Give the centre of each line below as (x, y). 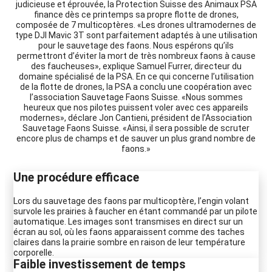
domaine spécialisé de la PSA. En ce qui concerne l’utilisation (136, 76)
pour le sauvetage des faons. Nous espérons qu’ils (136, 45)
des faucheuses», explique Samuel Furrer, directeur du (136, 66)
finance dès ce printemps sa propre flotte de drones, (136, 14)
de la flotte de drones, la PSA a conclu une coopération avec (136, 87)
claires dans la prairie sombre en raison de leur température (129, 243)
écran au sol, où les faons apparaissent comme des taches (129, 232)
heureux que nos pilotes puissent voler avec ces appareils (136, 107)
